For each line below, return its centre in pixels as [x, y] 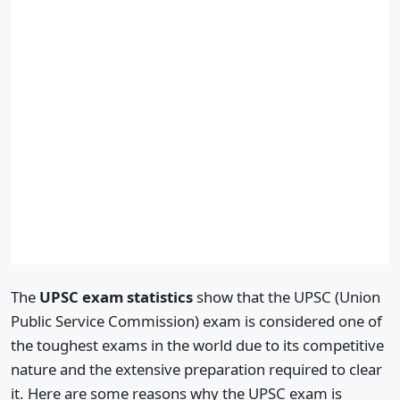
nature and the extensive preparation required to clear [196, 369]
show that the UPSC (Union [287, 296]
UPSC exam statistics [116, 296]
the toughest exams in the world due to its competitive [197, 345]
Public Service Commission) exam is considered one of [196, 321]
